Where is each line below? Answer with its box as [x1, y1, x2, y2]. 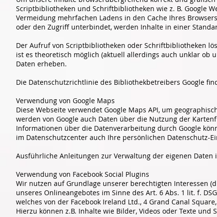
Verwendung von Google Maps [16, 95, 115, 105]
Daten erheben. [16, 59, 69, 68]
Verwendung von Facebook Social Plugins [16, 169, 149, 179]
